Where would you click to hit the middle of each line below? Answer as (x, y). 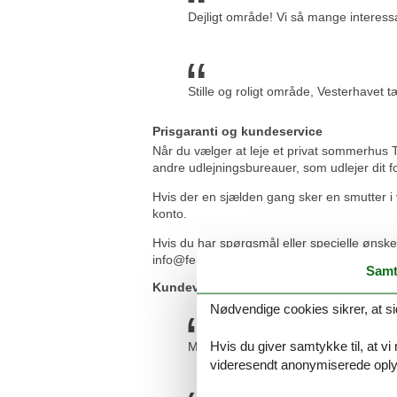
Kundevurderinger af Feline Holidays (264, 287)
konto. (170, 213)
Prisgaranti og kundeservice (237, 132)
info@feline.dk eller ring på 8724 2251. (261, 259)
